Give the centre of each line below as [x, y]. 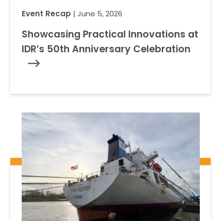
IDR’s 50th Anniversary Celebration [106, 49]
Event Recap [46, 14]
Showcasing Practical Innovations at [110, 34]
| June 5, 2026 [96, 14]
